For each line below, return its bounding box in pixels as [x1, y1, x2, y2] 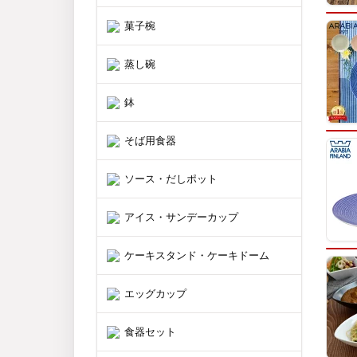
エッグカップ [124, 286, 186, 300]
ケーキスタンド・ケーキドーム [124, 248, 269, 262]
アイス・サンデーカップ [124, 210, 238, 224]
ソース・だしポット [124, 171, 218, 186]
